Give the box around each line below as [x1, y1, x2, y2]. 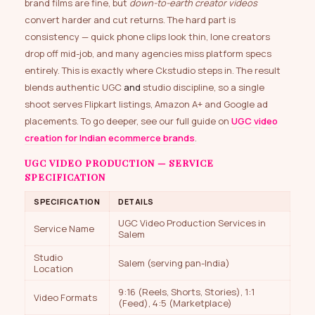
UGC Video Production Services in [118, 217, 266, 230]
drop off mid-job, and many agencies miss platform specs [25, 47, 271, 60]
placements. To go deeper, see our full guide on [25, 115, 231, 128]
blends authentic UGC [25, 81, 124, 94]
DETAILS [118, 196, 154, 207]
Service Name [34, 222, 94, 236]
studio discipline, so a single [141, 81, 264, 94]
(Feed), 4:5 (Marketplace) [118, 297, 232, 310]
